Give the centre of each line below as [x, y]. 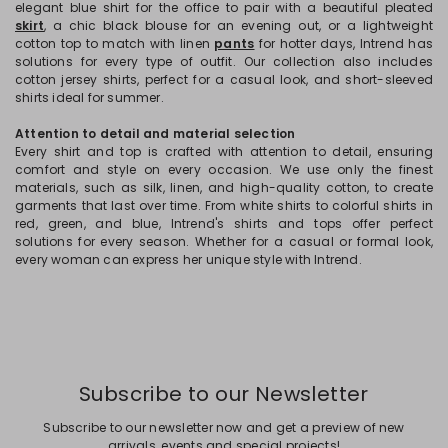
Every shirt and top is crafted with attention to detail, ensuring [224, 151]
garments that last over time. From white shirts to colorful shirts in [224, 205]
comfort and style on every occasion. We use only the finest [224, 169]
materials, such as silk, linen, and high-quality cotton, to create [224, 187]
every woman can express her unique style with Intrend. [188, 259]
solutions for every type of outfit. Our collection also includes [224, 61]
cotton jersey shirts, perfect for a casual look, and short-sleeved [224, 79]
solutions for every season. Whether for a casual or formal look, [224, 241]
